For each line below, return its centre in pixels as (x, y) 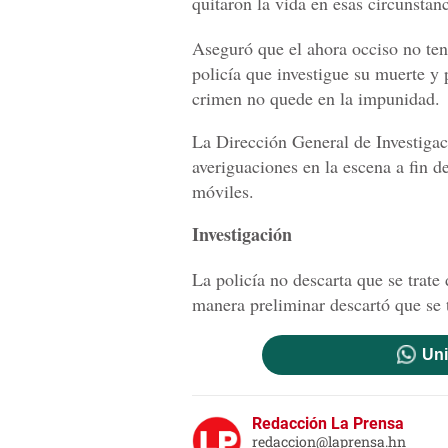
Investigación (242, 233)
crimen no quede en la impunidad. (316, 97)
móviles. (223, 190)
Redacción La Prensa (328, 423)
